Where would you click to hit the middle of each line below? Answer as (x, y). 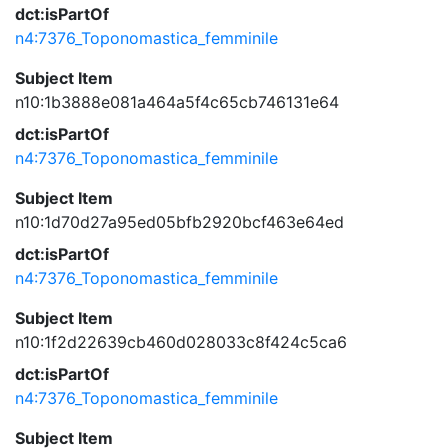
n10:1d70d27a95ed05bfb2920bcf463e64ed (179, 222)
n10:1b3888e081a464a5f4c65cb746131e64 (177, 102)
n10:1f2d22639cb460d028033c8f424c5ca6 (181, 342)
